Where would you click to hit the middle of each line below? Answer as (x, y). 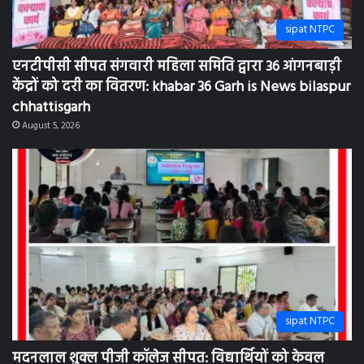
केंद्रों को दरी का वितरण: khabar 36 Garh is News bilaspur (181, 80)
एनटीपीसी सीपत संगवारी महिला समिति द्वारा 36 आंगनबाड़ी (177, 60)
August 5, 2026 (51, 119)
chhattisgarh (51, 101)
